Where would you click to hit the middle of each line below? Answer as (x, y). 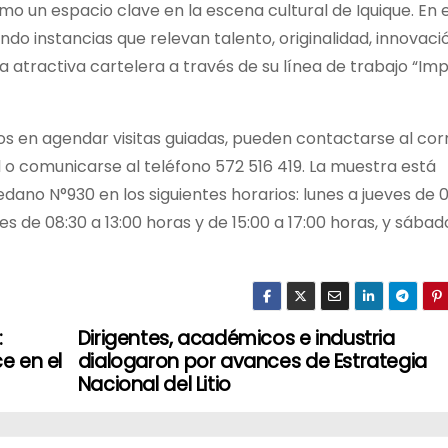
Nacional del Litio (154, 384)
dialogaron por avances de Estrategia (252, 361)
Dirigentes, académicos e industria (236, 338)
